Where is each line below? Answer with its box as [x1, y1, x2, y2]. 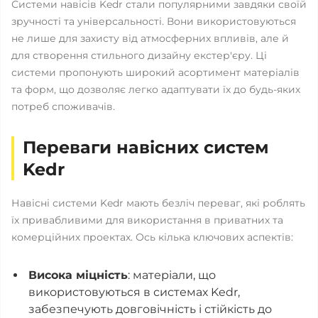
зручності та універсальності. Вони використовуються [11, 15, 296, 28]
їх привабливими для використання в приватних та [11, 214, 283, 226]
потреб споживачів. [11, 100, 115, 113]
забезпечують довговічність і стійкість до [28, 302, 272, 316]
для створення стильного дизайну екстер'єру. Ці [11, 49, 267, 62]
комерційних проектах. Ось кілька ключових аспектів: [11, 231, 293, 243]
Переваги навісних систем [23, 137, 269, 158]
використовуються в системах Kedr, [28, 285, 240, 299]
